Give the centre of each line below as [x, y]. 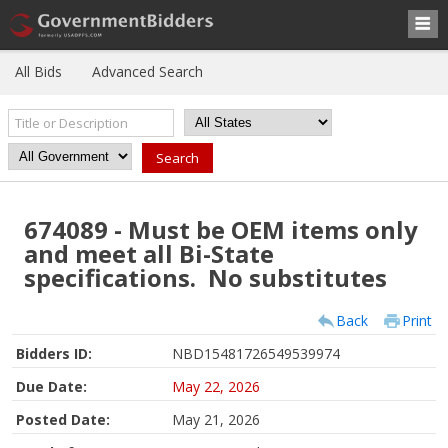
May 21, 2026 [216, 419]
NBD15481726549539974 [256, 353]
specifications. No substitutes [205, 277]
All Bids [38, 71]
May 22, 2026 [216, 386]
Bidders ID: [54, 353]
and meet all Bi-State [149, 253]
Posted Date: [63, 419]
